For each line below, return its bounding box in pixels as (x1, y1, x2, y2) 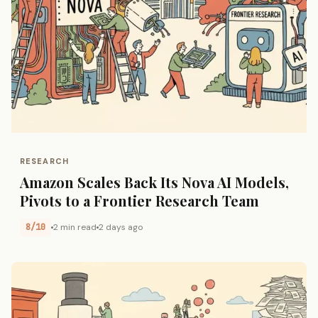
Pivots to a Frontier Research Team (20, 191, 259, 210)
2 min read (53, 221, 97, 233)
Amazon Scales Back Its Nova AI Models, (20, 172, 289, 192)
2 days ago (99, 221, 143, 233)
